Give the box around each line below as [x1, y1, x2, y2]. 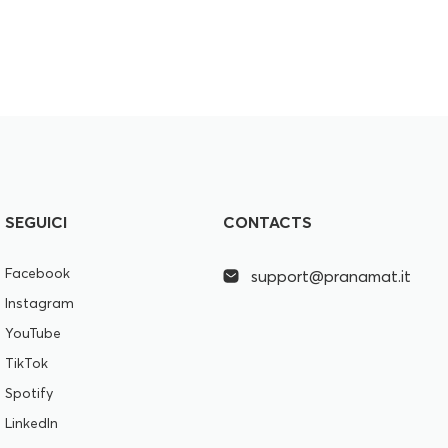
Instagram [5, 294, 75, 312]
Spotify [5, 384, 54, 402]
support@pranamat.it [250, 266, 411, 286]
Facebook [5, 264, 71, 282]
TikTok [5, 354, 49, 372]
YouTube [5, 324, 62, 342]
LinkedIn [5, 414, 59, 432]
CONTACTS [222, 212, 312, 232]
